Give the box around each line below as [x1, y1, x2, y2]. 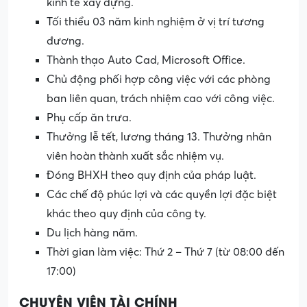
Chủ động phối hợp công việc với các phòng [47, 73, 271, 86]
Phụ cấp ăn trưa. [47, 112, 132, 125]
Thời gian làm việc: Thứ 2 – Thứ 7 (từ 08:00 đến [47, 246, 284, 259]
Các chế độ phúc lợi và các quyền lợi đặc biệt [47, 188, 277, 201]
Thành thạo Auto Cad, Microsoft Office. [47, 54, 245, 67]
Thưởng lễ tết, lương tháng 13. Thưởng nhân [47, 131, 271, 144]
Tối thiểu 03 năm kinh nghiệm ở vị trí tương [47, 16, 265, 29]
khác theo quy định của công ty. [47, 208, 206, 221]
